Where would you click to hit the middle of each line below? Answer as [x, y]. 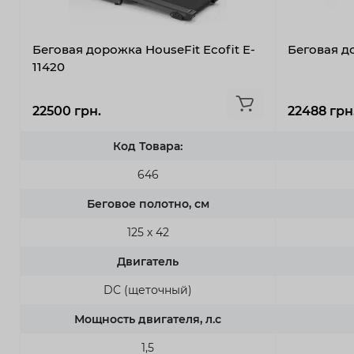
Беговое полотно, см [148, 203]
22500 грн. [67, 111]
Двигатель [148, 261]
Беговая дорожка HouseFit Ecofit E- [144, 49]
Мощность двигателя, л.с [148, 319]
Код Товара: [148, 146]
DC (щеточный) [148, 290]
